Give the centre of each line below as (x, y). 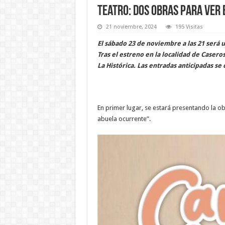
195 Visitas (189, 27)
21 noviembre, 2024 (131, 27)
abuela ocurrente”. (124, 119)
